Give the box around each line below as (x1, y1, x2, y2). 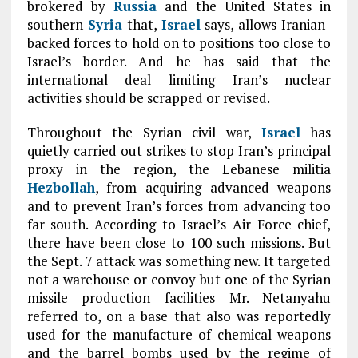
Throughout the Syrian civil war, (26, 123, 261, 141)
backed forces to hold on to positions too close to (26, 34, 332, 52)
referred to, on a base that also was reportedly (26, 307, 332, 325)
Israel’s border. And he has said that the (26, 52, 332, 70)
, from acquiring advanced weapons (94, 178, 332, 197)
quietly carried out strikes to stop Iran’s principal (26, 141, 332, 160)
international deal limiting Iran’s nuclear (26, 70, 332, 89)
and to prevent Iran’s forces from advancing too (26, 197, 332, 215)
